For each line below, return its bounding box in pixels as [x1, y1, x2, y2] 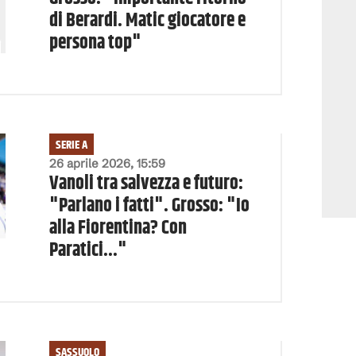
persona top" [48, 29, 141, 57]
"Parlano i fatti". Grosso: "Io [48, 192, 250, 220]
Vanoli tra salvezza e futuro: [48, 169, 243, 198]
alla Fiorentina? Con [48, 214, 187, 242]
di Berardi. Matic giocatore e [48, 6, 246, 35]
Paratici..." [48, 236, 127, 265]
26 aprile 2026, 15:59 [48, 156, 165, 171]
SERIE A [55, 136, 87, 154]
